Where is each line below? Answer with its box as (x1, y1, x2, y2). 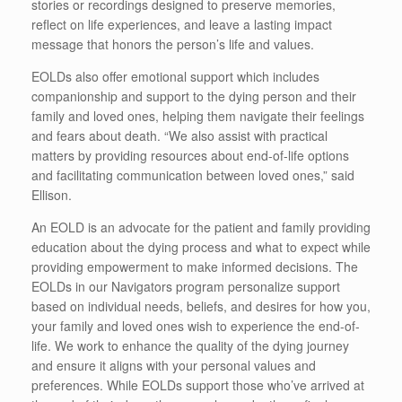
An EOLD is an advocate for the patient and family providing (31, 218, 371, 237)
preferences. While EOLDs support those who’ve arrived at (31, 376, 364, 395)
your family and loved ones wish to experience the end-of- (31, 317, 360, 336)
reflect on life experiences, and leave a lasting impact (31, 15, 332, 34)
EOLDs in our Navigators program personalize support (31, 277, 340, 296)
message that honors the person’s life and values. (31, 35, 314, 54)
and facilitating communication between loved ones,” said (31, 166, 354, 185)
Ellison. (31, 186, 72, 205)
